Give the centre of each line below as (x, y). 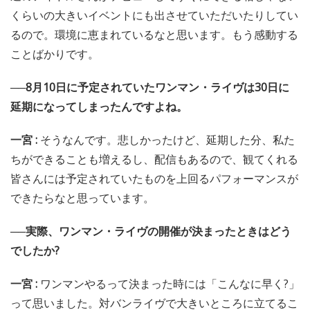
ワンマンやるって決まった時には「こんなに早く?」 (170, 283)
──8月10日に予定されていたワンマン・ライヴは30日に (150, 87)
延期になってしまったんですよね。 (99, 106)
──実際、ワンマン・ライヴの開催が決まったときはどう (151, 231)
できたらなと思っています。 (82, 198)
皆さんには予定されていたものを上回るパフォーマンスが (154, 178)
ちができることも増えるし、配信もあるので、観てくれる (154, 159)
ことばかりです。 (55, 54)
